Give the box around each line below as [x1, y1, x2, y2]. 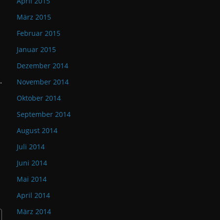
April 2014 [17, 191, 50, 200]
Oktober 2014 [17, 93, 61, 103]
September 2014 [17, 110, 71, 119]
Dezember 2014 [17, 61, 68, 70]
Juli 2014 [17, 142, 45, 151]
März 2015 [17, 12, 51, 22]
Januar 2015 [17, 45, 56, 54]
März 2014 [17, 207, 51, 216]
